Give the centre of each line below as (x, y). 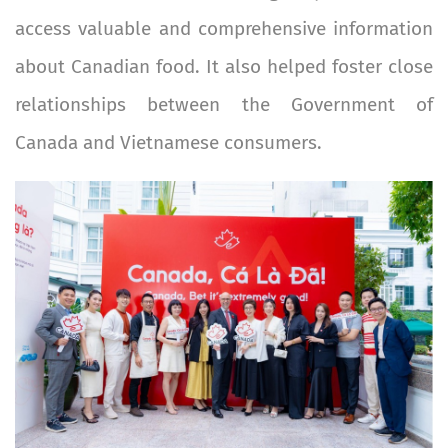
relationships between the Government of (224, 104)
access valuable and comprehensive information (224, 28)
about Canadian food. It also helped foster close (224, 66)
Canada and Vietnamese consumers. (168, 142)
